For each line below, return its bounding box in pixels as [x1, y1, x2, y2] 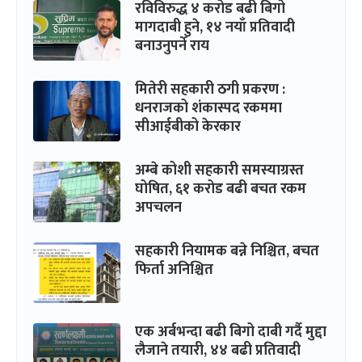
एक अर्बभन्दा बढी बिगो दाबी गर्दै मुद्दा [135, 319, 326, 344]
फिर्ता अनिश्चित [135, 257, 213, 282]
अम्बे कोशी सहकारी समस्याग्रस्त [135, 158, 304, 183]
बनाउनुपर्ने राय [135, 33, 209, 58]
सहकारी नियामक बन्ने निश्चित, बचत [135, 238, 319, 263]
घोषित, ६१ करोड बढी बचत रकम [135, 176, 306, 201]
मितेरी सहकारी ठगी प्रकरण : [135, 77, 285, 102]
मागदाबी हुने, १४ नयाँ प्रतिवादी [135, 15, 295, 40]
